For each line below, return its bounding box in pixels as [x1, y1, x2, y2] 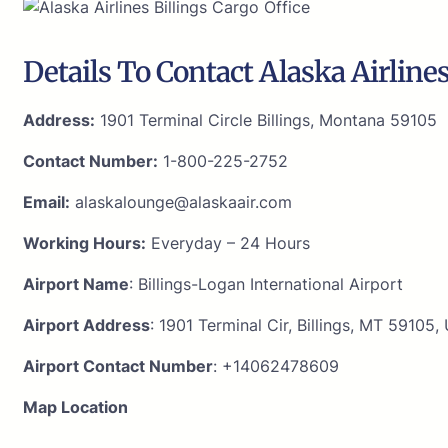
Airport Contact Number [23, 355, 213, 376]
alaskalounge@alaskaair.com [70, 191, 292, 212]
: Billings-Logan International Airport [129, 273, 403, 294]
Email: [23, 191, 70, 212]
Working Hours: [23, 232, 146, 253]
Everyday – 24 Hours [146, 232, 310, 253]
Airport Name [23, 273, 129, 294]
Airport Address [23, 314, 150, 335]
